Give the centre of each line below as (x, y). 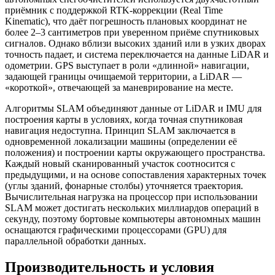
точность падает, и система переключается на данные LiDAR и (137, 55)
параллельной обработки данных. (76, 241)
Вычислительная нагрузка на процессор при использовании (131, 197)
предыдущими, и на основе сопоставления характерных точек (136, 175)
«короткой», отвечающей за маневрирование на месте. (119, 88)
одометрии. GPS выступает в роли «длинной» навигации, (127, 66)
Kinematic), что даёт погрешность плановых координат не (126, 21)
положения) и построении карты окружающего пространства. (135, 153)
